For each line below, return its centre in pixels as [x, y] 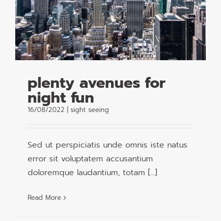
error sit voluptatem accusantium [90, 159]
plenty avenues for [96, 83]
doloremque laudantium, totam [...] [92, 173]
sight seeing [90, 110]
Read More [44, 198]
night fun [61, 98]
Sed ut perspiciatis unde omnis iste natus [108, 145]
